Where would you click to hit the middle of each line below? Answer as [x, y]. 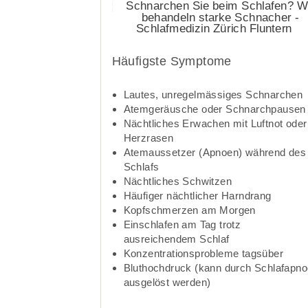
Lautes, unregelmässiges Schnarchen [213, 94]
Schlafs [141, 166]
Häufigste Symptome [172, 61]
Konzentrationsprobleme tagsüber [203, 253]
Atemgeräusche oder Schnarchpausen [214, 109]
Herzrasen [148, 137]
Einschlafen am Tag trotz [182, 224]
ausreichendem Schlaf [176, 239]
